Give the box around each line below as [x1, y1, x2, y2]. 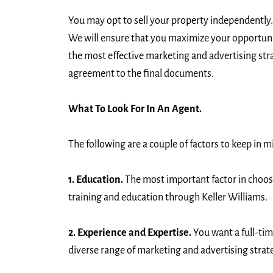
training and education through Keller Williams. [68, 191, 268, 203]
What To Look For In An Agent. [68, 104, 202, 115]
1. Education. [68, 174, 123, 185]
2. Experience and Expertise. [68, 227, 191, 238]
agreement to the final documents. [68, 68, 214, 80]
